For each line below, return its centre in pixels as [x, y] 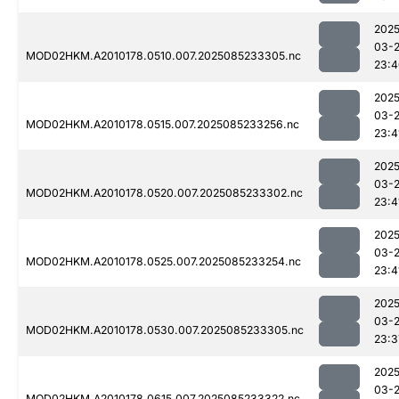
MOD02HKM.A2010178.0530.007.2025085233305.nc [165, 330]
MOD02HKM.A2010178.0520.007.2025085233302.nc [164, 193]
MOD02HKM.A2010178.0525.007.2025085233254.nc [163, 262]
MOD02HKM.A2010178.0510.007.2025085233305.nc [163, 56]
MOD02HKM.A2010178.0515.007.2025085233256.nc [163, 125]
